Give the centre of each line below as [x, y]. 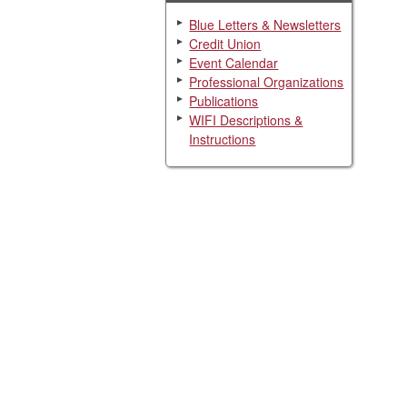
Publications [224, 100]
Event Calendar [234, 62]
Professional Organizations [267, 81]
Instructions [223, 139]
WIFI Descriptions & [246, 119]
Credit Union [225, 43]
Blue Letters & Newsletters [265, 24]
